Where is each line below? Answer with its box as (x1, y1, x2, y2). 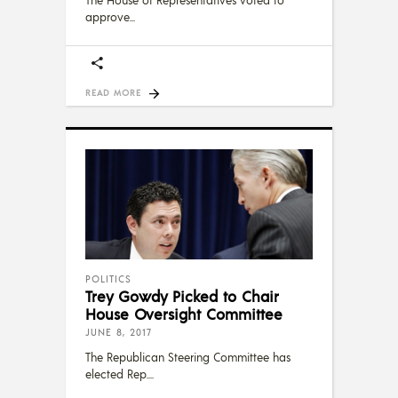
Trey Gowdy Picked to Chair (85, 285, 279, 306)
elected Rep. (85, 366, 148, 381)
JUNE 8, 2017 (85, 325, 152, 338)
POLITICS (85, 272, 131, 285)
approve (85, 9, 130, 24)
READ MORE (85, 86, 141, 98)
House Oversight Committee (85, 303, 283, 323)
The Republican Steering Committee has (85, 349, 291, 364)
